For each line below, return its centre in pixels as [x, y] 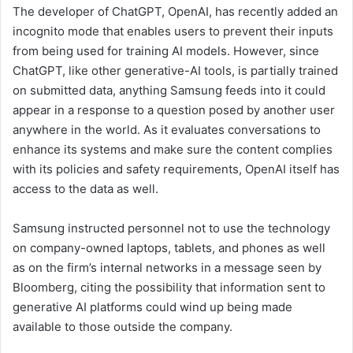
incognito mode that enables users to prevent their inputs [173, 32]
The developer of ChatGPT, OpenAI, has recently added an [175, 12]
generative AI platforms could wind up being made [152, 307]
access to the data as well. [85, 189]
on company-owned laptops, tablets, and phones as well [169, 248]
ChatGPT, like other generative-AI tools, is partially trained [175, 71]
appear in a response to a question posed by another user [174, 110]
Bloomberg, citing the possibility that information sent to [169, 288]
